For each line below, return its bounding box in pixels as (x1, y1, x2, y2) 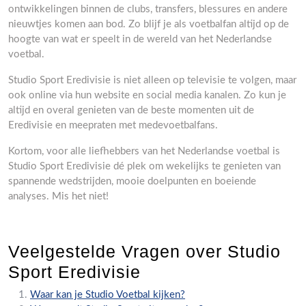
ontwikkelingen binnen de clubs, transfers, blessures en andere (8, 4, 288, 14)
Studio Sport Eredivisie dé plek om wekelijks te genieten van (8, 161, 281, 171)
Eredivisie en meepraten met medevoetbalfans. (8, 120, 218, 130)
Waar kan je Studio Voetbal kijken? (30, 290, 185, 300)
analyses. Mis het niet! (8, 191, 109, 201)
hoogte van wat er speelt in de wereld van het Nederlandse (8, 34, 272, 44)
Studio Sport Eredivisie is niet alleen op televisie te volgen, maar (8, 75, 296, 85)
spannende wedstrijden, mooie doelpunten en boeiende (8, 176, 256, 186)
